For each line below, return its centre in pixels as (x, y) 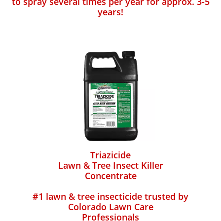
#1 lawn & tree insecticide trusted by (110, 196)
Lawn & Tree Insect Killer (110, 165)
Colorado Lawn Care (110, 207)
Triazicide (110, 155)
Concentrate (110, 176)
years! (110, 12)
